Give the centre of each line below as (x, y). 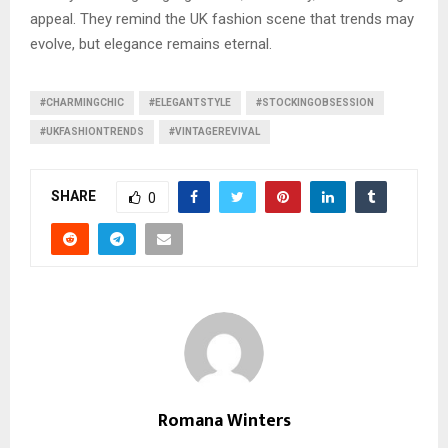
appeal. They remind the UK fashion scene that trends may (222, 19)
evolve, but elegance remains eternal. (151, 44)
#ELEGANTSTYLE (190, 103)
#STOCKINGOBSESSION (315, 103)
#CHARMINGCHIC (82, 103)
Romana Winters (224, 421)
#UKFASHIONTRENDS (92, 132)
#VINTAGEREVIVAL (214, 132)
